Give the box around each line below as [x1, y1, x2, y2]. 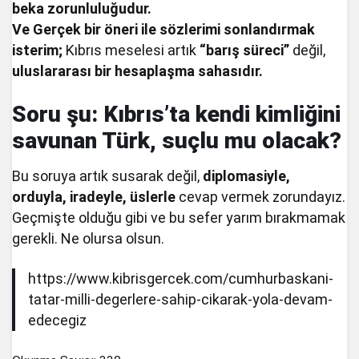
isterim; [12, 41, 63, 58]
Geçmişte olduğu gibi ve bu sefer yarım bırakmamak [12, 208, 346, 226]
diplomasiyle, [203, 167, 291, 184]
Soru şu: [12, 100, 98, 127]
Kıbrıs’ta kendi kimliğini [103, 100, 341, 127]
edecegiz [28, 311, 87, 329]
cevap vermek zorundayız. [175, 188, 346, 205]
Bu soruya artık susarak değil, [12, 167, 204, 184]
